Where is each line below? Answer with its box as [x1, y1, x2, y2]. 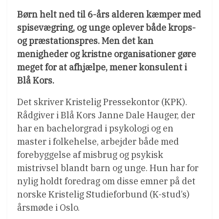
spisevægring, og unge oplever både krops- [17, 22, 196, 34]
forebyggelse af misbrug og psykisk [17, 149, 163, 161]
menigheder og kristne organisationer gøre [17, 48, 196, 60]
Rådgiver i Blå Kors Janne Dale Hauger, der [17, 109, 195, 121]
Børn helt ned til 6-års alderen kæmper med [17, 9, 201, 21]
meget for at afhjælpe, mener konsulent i [17, 62, 187, 73]
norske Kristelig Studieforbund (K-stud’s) [17, 189, 190, 200]
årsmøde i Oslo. [17, 202, 80, 214]
